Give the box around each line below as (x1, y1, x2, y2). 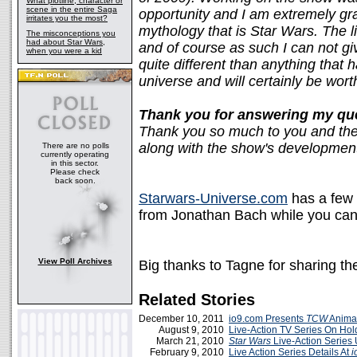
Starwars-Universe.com (139, 190, 288, 206)
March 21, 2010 (156, 335, 229, 347)
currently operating (41, 150, 109, 159)
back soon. (54, 176, 96, 185)
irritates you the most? (26, 14, 108, 22)
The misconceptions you (26, 29, 116, 37)
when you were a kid (26, 46, 102, 55)
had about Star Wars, (26, 37, 105, 46)
